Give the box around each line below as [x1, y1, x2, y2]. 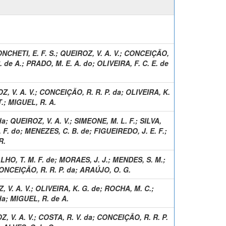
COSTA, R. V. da [38, 211, 92, 222]
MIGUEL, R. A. [8, 96, 56, 107]
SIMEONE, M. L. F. [74, 115, 135, 126]
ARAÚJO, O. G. [80, 164, 131, 175]
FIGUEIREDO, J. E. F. [94, 125, 164, 136]
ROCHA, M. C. [104, 183, 151, 193]
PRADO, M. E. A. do [26, 58, 92, 68]
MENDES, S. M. [112, 154, 163, 164]
